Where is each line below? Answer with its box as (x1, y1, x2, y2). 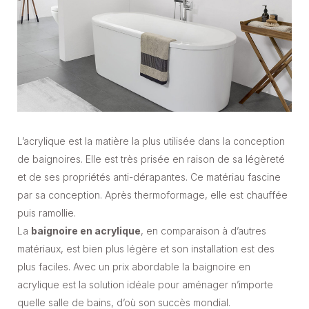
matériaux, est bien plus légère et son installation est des (17, 243, 275, 255)
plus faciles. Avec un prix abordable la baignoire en (17, 261, 250, 273)
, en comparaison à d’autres (141, 225, 266, 237)
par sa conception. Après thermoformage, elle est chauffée (17, 189, 288, 201)
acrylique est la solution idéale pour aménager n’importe (17, 279, 273, 291)
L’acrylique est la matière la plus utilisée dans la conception (17, 135, 285, 148)
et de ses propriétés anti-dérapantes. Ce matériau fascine (17, 171, 281, 183)
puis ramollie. (17, 207, 76, 219)
